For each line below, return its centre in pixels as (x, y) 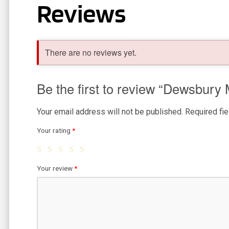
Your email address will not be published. (110, 112)
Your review (55, 168)
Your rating (54, 130)
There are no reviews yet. (91, 52)
